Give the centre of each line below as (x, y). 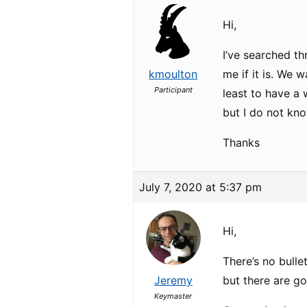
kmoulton (173, 74)
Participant (173, 90)
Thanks (242, 143)
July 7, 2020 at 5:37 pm (201, 187)
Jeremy (173, 280)
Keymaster (173, 296)
